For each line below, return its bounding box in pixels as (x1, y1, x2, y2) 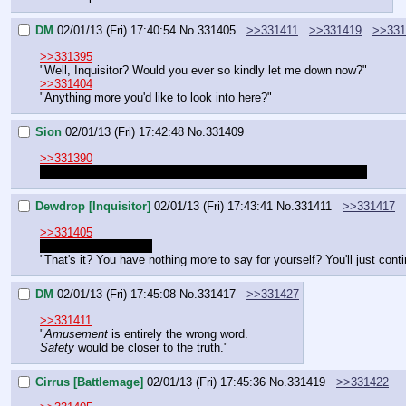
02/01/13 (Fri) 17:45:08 (57, 287, 176, 302)
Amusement (44, 326, 108, 341)
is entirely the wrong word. (108, 326, 248, 341)
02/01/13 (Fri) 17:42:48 (65, 125, 184, 140)
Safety (40, 340, 74, 354)
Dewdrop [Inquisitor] (35, 199, 150, 214)
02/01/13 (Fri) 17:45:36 (147, 375, 266, 390)
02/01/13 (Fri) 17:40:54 (57, 24, 176, 38)
